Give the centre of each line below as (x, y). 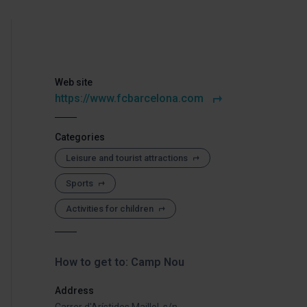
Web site (74, 82)
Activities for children (110, 209)
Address (74, 290)
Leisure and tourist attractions (127, 158)
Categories (80, 137)
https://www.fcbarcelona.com (129, 98)
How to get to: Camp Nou (120, 262)
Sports (79, 183)
